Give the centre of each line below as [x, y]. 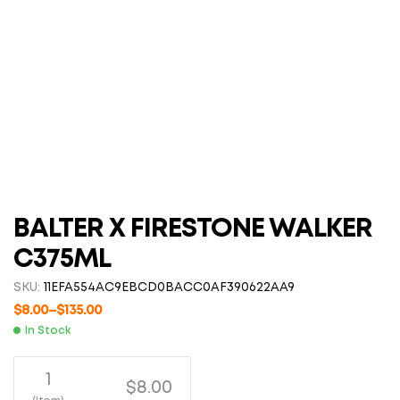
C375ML [62, 260]
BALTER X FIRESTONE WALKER [193, 229]
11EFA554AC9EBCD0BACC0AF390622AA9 [169, 288]
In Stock [48, 330]
